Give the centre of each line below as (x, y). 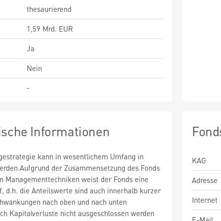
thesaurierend (49, 9)
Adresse (205, 180)
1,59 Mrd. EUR (50, 29)
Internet (205, 200)
